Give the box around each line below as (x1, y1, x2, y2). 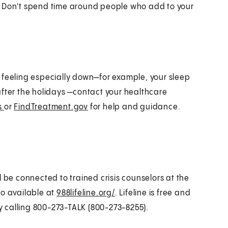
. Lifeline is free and (115, 188, 191, 197)
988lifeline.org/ (56, 188, 115, 197)
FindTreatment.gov (14, 102, 88, 111)
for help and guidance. (88, 102, 181, 111)
